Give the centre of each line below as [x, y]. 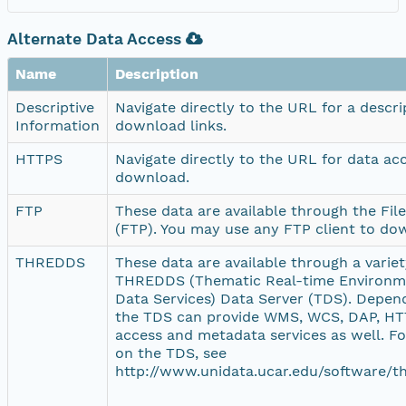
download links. [171, 125]
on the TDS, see [171, 353]
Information [58, 125]
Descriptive [55, 107]
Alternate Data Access [97, 39]
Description [157, 73]
